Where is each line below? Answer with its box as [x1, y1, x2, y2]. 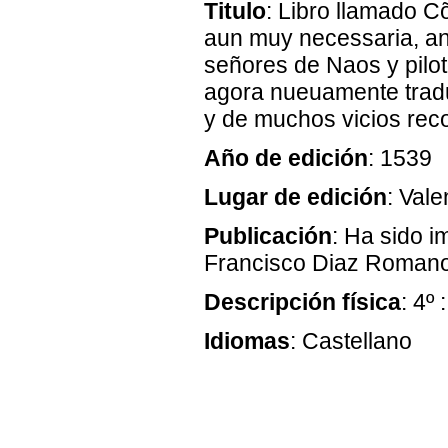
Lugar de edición [204, 184, 387, 210]
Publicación [204, 223, 332, 249]
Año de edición [204, 145, 368, 171]
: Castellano [290, 328, 412, 354]
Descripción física [204, 289, 401, 315]
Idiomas [204, 328, 290, 354]
